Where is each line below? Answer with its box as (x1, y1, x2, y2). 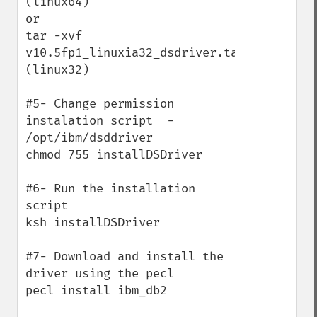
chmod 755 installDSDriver (25, 147, 202, 162)
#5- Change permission (25, 96, 174, 111)
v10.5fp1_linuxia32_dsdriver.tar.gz (25, 45, 266, 60)
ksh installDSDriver (25, 215, 160, 230)
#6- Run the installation (25, 181, 195, 196)
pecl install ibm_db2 (25, 283, 167, 298)
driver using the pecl (25, 266, 174, 281)
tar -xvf (25, 28, 82, 43)
